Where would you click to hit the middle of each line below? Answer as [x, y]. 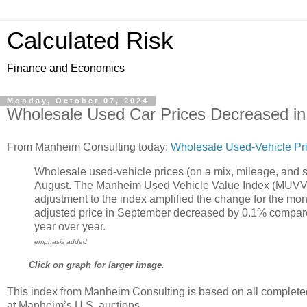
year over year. [70, 226]
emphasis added [61, 241]
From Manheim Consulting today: [89, 147]
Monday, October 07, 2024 [78, 101]
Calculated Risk [90, 40]
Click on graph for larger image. [96, 265]
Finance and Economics [66, 68]
